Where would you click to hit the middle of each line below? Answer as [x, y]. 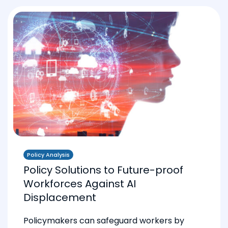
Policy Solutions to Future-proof [103, 170]
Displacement [60, 197]
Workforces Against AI [80, 183]
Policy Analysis [48, 154]
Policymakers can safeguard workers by [104, 220]
